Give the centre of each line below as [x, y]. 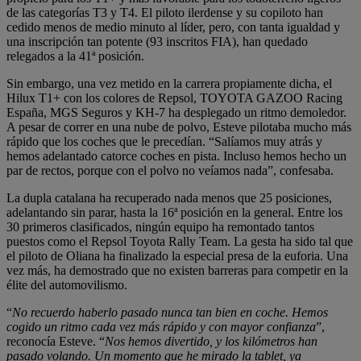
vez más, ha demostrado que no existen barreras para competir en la [177, 271]
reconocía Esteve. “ [56, 342]
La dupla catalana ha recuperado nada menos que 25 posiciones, [169, 198]
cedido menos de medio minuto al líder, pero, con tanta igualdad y [173, 27]
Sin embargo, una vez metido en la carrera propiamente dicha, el [169, 84]
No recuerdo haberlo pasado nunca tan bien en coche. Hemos [170, 313]
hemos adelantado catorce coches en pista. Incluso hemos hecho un [176, 156]
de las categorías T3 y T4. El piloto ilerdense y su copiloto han [165, 13]
